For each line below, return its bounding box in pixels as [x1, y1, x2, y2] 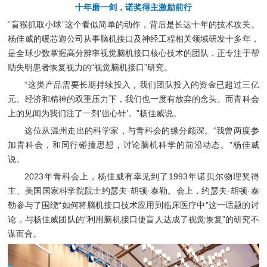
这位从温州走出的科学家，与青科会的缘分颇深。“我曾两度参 [24, 125, 259, 135]
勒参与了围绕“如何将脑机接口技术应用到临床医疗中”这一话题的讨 [8, 200, 259, 210]
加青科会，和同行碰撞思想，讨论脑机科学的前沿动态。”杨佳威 [8, 139, 259, 150]
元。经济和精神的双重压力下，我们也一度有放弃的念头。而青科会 [8, 94, 259, 104]
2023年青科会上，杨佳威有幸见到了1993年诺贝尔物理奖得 [24, 171, 259, 181]
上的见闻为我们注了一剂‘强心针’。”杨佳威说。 [8, 108, 182, 118]
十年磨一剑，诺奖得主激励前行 [74, 2, 192, 12]
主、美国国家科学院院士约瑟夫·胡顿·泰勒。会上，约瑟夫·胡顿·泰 [8, 185, 259, 195]
